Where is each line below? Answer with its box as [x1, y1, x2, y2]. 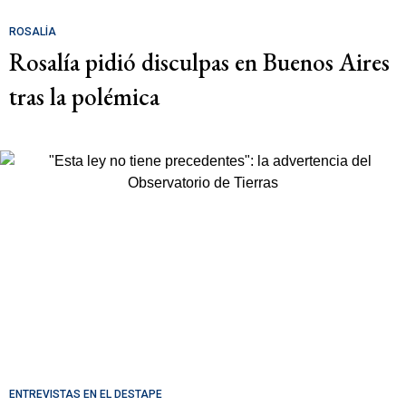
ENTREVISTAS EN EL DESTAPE [9, 388, 162, 401]
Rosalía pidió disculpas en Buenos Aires [9, 46, 390, 79]
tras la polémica [9, 81, 159, 113]
